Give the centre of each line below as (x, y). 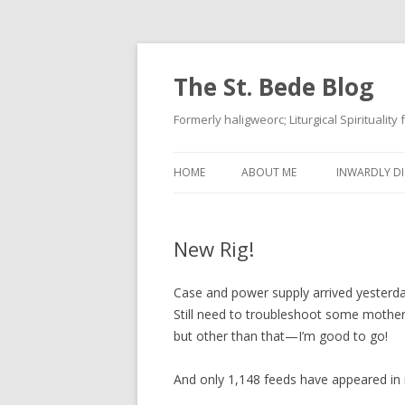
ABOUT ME (269, 172)
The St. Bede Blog (273, 87)
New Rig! (214, 249)
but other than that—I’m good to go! (281, 336)
